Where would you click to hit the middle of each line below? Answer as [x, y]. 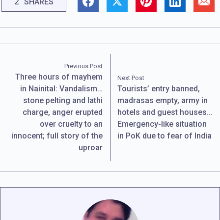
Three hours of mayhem [59, 77]
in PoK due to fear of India [165, 136]
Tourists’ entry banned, [159, 88]
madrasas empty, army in [163, 100]
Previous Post [83, 66]
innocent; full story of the [57, 136]
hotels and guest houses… [165, 112]
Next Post [131, 78]
